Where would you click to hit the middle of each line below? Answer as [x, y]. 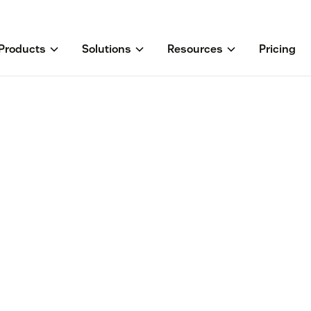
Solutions [107, 49]
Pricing [277, 49]
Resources [195, 49]
